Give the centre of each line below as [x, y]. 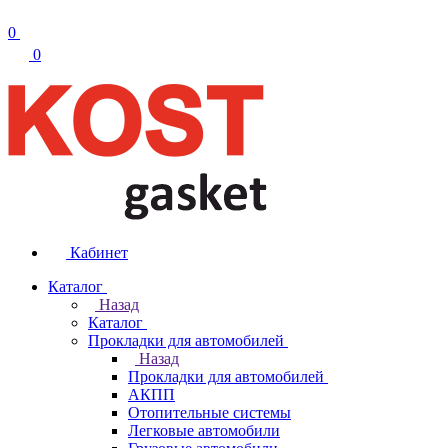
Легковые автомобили [204, 430]
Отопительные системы [209, 412]
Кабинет [99, 252]
